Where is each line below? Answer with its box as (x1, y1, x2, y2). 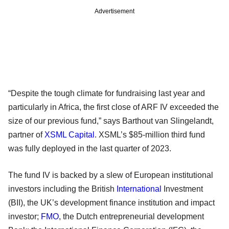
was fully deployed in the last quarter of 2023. (8, 144, 171, 153)
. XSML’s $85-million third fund (95, 130, 205, 139)
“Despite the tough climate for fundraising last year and (8, 88, 205, 98)
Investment (162, 184, 203, 193)
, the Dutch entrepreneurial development (59, 212, 204, 221)
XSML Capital (44, 130, 95, 139)
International (117, 184, 162, 193)
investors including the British (8, 184, 117, 193)
